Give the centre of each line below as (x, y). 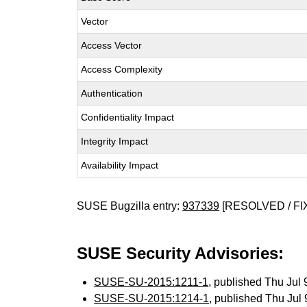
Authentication (112, 93)
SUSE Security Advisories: (181, 253)
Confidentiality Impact (128, 117)
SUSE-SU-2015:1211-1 (151, 282)
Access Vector (112, 45)
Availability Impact (120, 165)
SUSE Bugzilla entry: (130, 206)
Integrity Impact (115, 141)
